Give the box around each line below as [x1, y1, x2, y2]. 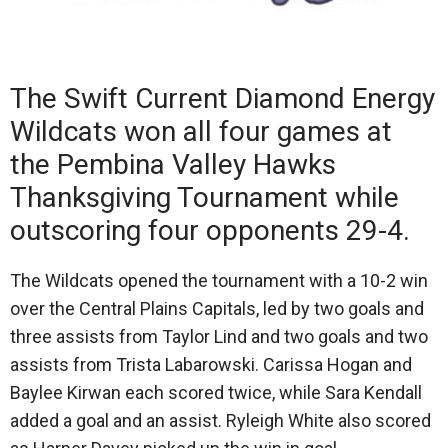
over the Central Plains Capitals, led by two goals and [10, 298, 424, 320]
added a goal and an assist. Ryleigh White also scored [10, 410, 431, 432]
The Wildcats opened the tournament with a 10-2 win [10, 270, 428, 292]
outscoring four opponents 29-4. [10, 214, 410, 248]
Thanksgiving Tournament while [10, 181, 399, 215]
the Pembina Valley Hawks [10, 148, 336, 182]
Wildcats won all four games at [10, 115, 392, 149]
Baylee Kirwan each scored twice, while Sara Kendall [10, 382, 422, 404]
